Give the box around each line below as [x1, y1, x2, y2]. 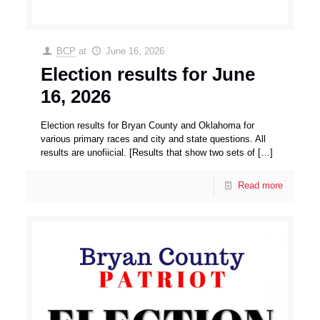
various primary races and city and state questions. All [41, 134, 266, 145]
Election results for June [41, 64, 256, 86]
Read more [237, 180, 283, 191]
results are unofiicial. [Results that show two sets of [41, 147, 256, 159]
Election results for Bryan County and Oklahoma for [41, 120, 255, 131]
